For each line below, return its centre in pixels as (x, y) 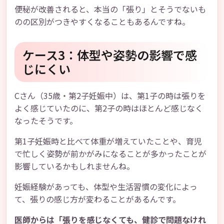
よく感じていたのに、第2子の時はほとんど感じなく (109, 108)
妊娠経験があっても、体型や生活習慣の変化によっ (106, 186)
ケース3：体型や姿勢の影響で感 (110, 55)
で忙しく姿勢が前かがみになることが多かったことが (110, 153)
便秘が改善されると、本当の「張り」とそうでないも (110, 9)
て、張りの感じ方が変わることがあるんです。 (97, 199)
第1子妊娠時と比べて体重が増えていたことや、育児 (108, 141)
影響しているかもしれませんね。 (74, 166)
